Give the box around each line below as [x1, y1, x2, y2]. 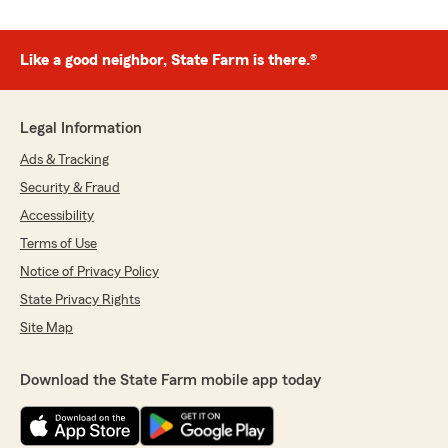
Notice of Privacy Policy [20, 265, 159, 280]
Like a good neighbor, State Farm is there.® [20, 52, 317, 69]
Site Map [20, 321, 73, 336]
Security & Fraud [20, 181, 120, 196]
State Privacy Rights [20, 293, 140, 308]
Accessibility [20, 209, 94, 224]
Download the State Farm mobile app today [20, 372, 321, 389]
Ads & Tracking [20, 153, 109, 168]
